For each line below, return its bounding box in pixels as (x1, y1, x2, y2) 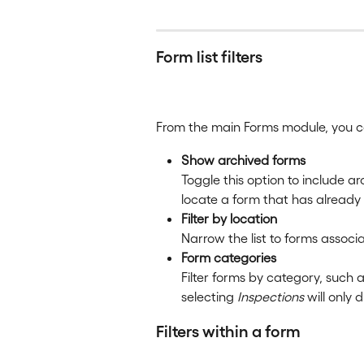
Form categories (181, 249, 276, 265)
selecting (181, 288, 237, 304)
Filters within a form (156, 319, 301, 340)
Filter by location (181, 210, 277, 226)
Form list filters (156, 45, 262, 65)
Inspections (237, 288, 304, 304)
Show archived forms (181, 151, 305, 167)
